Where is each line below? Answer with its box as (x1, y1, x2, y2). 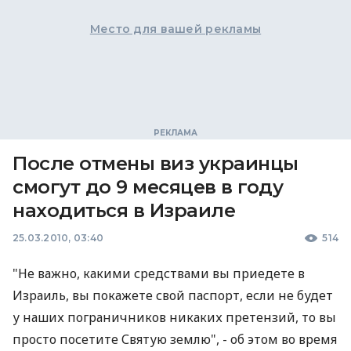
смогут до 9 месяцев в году (13, 175, 284, 198)
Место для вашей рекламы (89, 22, 262, 36)
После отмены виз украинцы (13, 152, 299, 175)
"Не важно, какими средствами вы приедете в (13, 265, 305, 282)
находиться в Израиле (13, 199, 236, 222)
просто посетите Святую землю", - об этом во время (13, 331, 337, 348)
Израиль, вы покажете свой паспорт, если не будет (13, 287, 333, 304)
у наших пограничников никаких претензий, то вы (13, 309, 336, 326)
